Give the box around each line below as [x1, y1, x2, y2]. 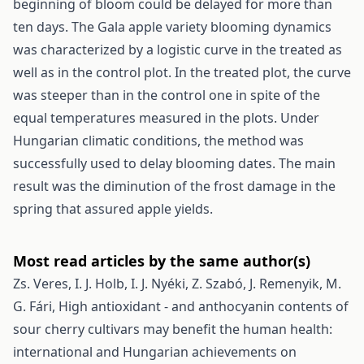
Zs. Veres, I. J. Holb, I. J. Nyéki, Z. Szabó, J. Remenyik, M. [13, 275, 341, 292]
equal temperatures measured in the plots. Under [13, 109, 319, 127]
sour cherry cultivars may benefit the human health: [13, 320, 332, 338]
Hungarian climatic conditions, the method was [13, 132, 304, 149]
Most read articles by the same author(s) [13, 251, 310, 271]
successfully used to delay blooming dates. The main [13, 154, 336, 172]
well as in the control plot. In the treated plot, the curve [13, 63, 351, 81]
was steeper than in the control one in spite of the [13, 86, 320, 104]
